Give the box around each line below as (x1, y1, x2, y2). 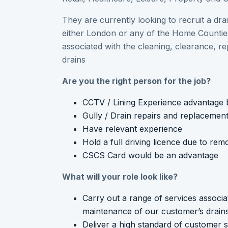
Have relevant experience (82, 123, 182, 134)
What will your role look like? (62, 171, 178, 182)
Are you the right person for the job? (62, 75, 211, 86)
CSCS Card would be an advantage (82, 150, 218, 160)
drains (62, 54, 85, 65)
